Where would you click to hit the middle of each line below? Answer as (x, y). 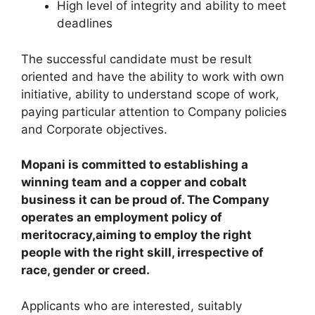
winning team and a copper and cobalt (134, 182)
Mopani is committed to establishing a (135, 165)
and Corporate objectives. (94, 129)
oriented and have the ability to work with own (153, 76)
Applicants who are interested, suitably (131, 306)
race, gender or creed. (85, 270)
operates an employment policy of (122, 217)
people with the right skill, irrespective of (142, 252)
